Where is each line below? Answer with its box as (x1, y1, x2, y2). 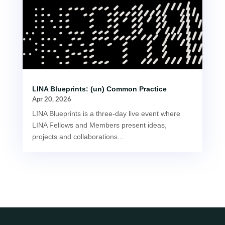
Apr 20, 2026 (32, 95, 71, 103)
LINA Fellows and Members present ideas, (32, 121, 167, 130)
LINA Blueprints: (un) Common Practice (32, 85, 167, 93)
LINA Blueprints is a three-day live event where (32, 109, 180, 118)
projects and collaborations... (32, 133, 124, 141)
